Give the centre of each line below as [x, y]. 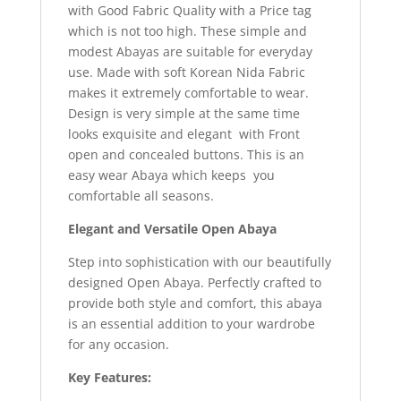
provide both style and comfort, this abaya [195, 303]
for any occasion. [118, 344]
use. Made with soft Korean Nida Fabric [186, 72]
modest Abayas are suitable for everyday [190, 51]
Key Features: [109, 377]
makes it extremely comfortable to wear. [188, 92]
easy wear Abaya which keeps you [171, 175]
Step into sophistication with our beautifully [199, 261]
